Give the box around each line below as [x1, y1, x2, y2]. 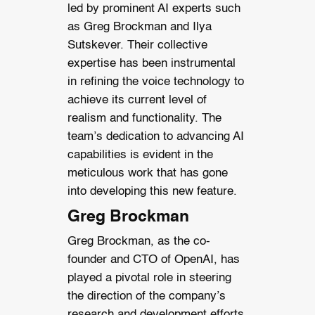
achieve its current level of [67, 94, 207, 107]
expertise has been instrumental [67, 58, 236, 70]
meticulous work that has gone [67, 167, 228, 180]
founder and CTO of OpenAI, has [67, 253, 240, 266]
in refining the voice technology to [67, 76, 244, 89]
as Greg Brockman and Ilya [67, 21, 212, 34]
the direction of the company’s [67, 290, 226, 302]
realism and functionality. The [67, 112, 221, 125]
